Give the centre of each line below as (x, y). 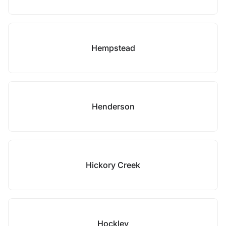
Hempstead (113, 48)
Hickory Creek (113, 165)
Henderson (113, 106)
